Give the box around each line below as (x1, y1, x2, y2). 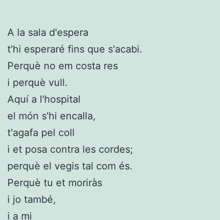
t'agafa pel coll (7, 126, 75, 138)
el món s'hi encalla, (7, 110, 96, 122)
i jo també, (7, 193, 56, 205)
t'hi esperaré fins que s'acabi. (7, 43, 142, 55)
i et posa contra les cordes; (7, 143, 133, 155)
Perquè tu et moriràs (7, 176, 102, 189)
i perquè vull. (7, 76, 68, 88)
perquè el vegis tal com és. (7, 160, 133, 172)
